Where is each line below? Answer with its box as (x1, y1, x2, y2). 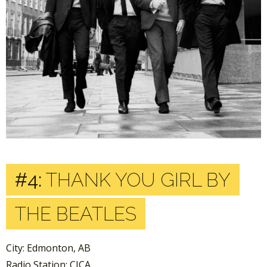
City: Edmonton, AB (6, 241, 91, 254)
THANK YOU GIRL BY (42, 169, 231, 191)
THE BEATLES (15, 203, 136, 225)
